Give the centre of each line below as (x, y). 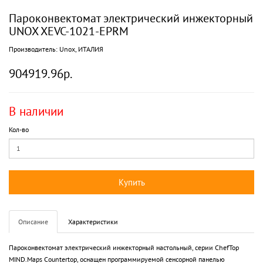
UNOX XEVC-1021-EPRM (69, 31)
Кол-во (19, 129)
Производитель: (34, 49)
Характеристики (93, 221)
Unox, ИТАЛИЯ (81, 49)
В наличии (36, 111)
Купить (131, 182)
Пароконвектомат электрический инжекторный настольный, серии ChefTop (124, 247)
